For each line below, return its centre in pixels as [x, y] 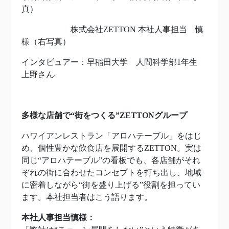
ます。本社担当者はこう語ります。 [87, 197]
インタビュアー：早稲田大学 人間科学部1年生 [113, 62]
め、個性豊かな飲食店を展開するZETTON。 [103, 148]
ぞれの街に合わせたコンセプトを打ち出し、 [103, 173]
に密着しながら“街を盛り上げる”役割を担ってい [111, 185]
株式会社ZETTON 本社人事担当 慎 [112, 29]
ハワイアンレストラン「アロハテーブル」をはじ [111, 136]
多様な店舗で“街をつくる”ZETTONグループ [104, 115]
